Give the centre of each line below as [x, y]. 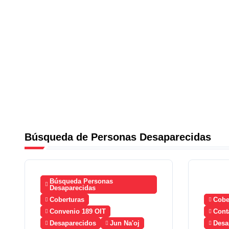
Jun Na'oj [125, 223]
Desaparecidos [73, 223]
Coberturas [67, 200]
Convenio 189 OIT [78, 211]
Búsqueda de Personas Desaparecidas [118, 137]
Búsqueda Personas [81, 181]
